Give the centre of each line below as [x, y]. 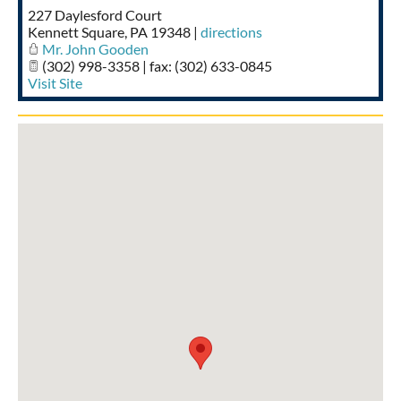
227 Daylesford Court [95, 14]
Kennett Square [76, 31]
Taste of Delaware [200, 17]
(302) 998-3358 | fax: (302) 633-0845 [156, 65]
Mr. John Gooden [95, 48]
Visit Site [55, 82]
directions [231, 31]
